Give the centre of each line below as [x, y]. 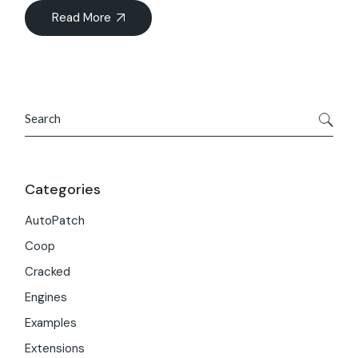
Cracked [48, 272]
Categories [63, 190]
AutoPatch [55, 221]
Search [42, 108]
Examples [51, 323]
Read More [82, 18]
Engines [46, 298]
